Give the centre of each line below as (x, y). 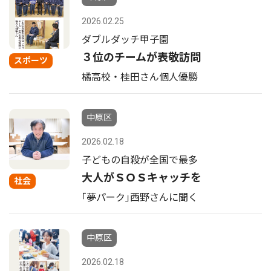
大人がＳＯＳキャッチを (142, 178)
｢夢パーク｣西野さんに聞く (140, 198)
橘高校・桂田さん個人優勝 (140, 77)
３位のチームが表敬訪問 (141, 57)
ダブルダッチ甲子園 (125, 40)
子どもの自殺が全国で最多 (140, 160)
